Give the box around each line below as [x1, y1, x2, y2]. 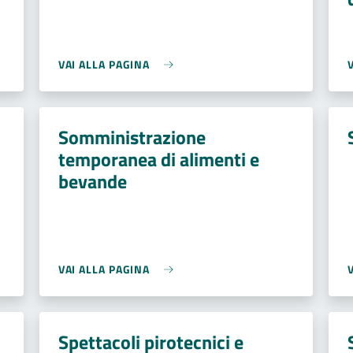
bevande [58, 167, 127, 195]
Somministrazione [58, 123, 206, 151]
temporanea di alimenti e [58, 145, 259, 173]
